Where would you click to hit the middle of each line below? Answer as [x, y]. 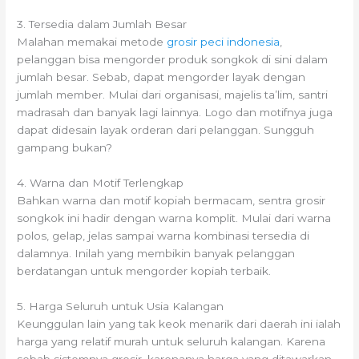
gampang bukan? [65, 148]
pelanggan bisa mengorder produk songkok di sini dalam [173, 60]
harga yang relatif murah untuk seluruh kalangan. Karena [171, 341]
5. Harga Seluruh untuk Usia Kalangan [121, 306]
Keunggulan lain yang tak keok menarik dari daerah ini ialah [179, 323]
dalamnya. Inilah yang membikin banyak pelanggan [156, 253]
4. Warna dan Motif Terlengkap [101, 182]
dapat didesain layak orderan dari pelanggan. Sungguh [166, 130]
